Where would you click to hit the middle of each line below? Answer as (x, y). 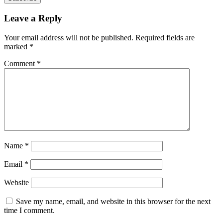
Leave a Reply (33, 18)
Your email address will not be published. (69, 37)
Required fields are (165, 37)
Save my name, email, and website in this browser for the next (113, 201)
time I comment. (29, 210)
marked (17, 46)
